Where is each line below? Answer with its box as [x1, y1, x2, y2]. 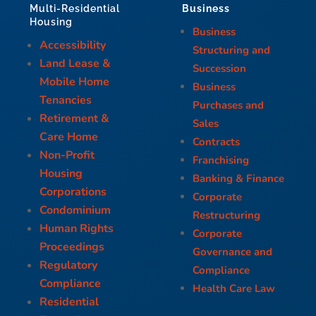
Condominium [39, 202, 111, 219]
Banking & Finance [192, 171, 284, 186]
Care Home [39, 129, 99, 145]
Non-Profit [39, 147, 95, 164]
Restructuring [192, 207, 260, 222]
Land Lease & [39, 56, 111, 72]
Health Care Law [192, 281, 275, 296]
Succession [192, 61, 246, 75]
